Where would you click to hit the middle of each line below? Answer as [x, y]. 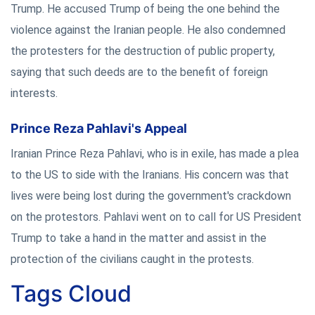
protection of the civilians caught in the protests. [132, 259]
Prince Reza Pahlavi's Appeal [99, 128]
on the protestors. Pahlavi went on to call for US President [156, 217]
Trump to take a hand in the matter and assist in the [139, 238]
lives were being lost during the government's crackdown [151, 195]
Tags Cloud [71, 293]
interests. [34, 93]
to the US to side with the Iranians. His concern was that [150, 174]
